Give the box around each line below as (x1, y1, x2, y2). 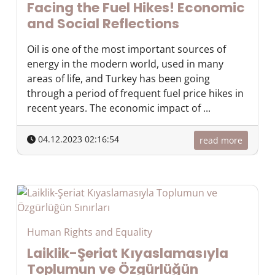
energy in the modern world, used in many (27, 57, 223, 71)
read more (199, 134, 242, 146)
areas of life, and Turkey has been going (27, 72, 210, 85)
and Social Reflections (27, 14, 179, 33)
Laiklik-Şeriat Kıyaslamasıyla (27, 244, 228, 263)
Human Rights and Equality (27, 225, 152, 239)
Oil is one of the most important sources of (27, 42, 226, 56)
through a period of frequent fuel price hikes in (27, 87, 244, 100)
